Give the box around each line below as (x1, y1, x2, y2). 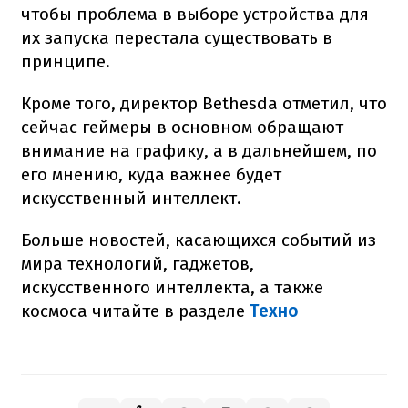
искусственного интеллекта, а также (21, 276, 323, 298)
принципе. (21, 50, 110, 72)
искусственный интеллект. (21, 187, 241, 209)
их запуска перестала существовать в (21, 26, 332, 48)
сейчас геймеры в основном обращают (21, 116, 343, 138)
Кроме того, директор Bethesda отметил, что (21, 92, 387, 114)
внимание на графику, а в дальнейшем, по (21, 139, 377, 161)
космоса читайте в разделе (21, 300, 250, 321)
